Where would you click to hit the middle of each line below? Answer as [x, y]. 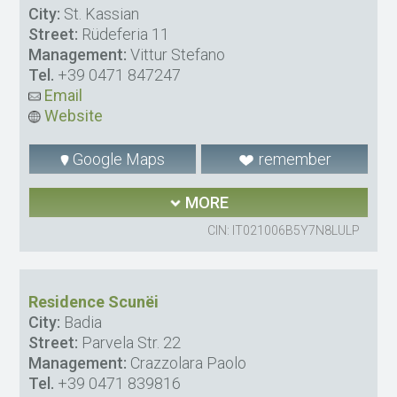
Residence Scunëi [94, 301]
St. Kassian [100, 13]
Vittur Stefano [176, 54]
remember [293, 159]
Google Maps [117, 159]
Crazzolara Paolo [187, 362]
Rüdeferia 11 [124, 34]
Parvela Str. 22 [130, 342]
